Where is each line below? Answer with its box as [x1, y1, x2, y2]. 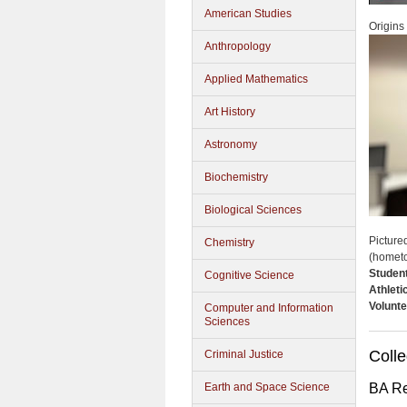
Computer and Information [204, 302, 333, 314]
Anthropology [204, 40, 271, 53]
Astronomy [204, 138, 257, 151]
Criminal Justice [204, 348, 283, 361]
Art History [204, 105, 255, 118]
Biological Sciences [204, 203, 302, 216]
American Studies [204, 7, 292, 20]
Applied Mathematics [204, 73, 308, 85]
